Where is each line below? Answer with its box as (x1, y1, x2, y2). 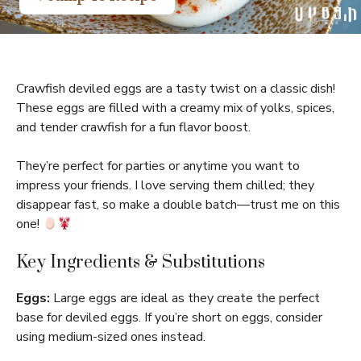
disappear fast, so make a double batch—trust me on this (16, 196, 340, 214)
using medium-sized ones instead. (16, 328, 205, 346)
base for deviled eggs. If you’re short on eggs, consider (16, 309, 322, 326)
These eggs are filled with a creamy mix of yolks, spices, (16, 99, 334, 117)
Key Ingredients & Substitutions (16, 251, 265, 273)
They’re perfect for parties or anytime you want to (16, 157, 300, 175)
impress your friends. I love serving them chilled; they (16, 176, 314, 194)
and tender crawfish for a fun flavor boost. (16, 118, 251, 136)
